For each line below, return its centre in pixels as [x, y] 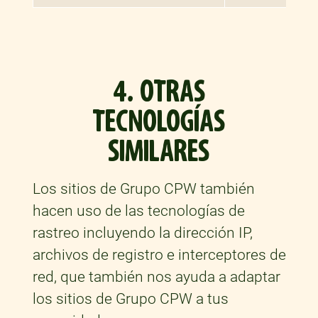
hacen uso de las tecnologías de [138, 211]
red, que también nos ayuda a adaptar [156, 277]
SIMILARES [159, 152]
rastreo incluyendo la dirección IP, [142, 233]
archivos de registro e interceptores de [159, 255]
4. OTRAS [159, 92]
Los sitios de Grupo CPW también [143, 189]
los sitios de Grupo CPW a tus [130, 299]
